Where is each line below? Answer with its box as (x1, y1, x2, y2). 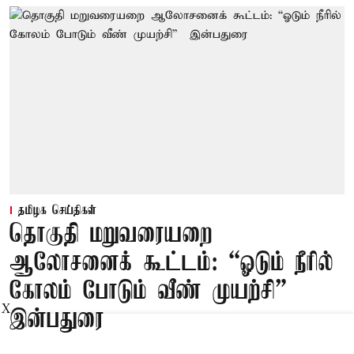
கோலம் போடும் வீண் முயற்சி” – (9, 278, 298, 307)
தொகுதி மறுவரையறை (9, 221, 213, 250)
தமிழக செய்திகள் (18, 204, 96, 219)
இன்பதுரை (9, 307, 104, 335)
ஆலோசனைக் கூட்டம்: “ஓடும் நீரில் (9, 250, 333, 278)
